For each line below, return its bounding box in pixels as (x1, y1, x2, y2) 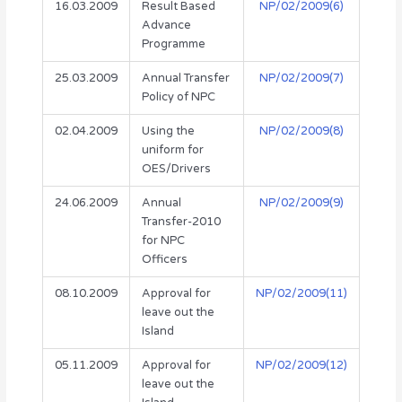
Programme (141, 37, 205, 52)
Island (141, 324, 174, 339)
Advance (141, 18, 191, 33)
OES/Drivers (141, 162, 211, 177)
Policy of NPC (141, 90, 215, 105)
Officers (141, 252, 188, 267)
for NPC (141, 233, 185, 249)
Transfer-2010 (141, 214, 221, 230)
